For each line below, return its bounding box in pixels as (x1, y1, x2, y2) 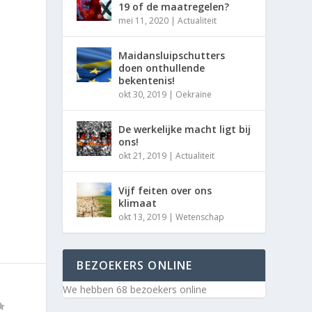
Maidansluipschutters (118, 48, 226, 62)
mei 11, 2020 (118, 14, 169, 26)
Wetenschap (175, 210, 225, 223)
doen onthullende (118, 61, 205, 75)
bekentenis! (118, 73, 175, 87)
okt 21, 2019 (118, 149, 167, 162)
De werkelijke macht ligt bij (118, 122, 251, 136)
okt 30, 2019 (118, 88, 167, 100)
